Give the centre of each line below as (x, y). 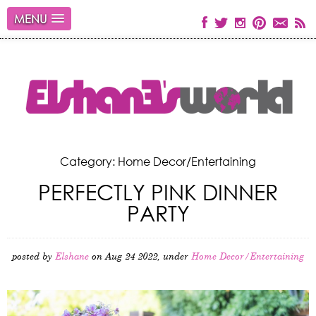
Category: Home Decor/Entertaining (158, 162)
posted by (34, 257)
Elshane (72, 257)
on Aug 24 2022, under (140, 257)
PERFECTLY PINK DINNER (158, 192)
